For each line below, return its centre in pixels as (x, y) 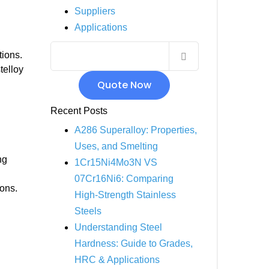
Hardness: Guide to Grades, (133, 243)
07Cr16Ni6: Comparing (124, 179)
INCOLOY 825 (114, 42)
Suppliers (95, 11)
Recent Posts (79, 111)
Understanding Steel (118, 227)
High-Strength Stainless (125, 195)
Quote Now (125, 85)
